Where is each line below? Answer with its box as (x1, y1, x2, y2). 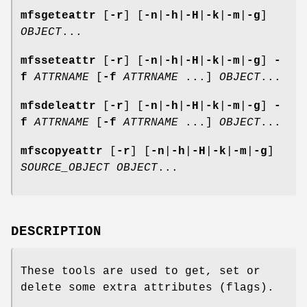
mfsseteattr (21, 54, 96, 67)
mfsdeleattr (21, 99, 96, 112)
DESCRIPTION (11, 223, 101, 239)
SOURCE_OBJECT (21, 161, 110, 174)
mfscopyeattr (21, 145, 103, 158)
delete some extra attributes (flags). (21, 281, 274, 294)
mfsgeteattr (21, 9, 96, 22)
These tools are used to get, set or (21, 265, 260, 278)
